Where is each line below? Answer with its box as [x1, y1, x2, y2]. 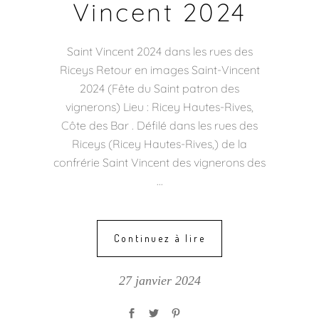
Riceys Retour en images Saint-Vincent [59, 62, 260, 77]
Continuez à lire [113, 231, 206, 244]
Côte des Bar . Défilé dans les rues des [61, 117, 258, 132]
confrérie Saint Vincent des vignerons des [53, 155, 266, 169]
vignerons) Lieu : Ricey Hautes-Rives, [66, 99, 253, 114]
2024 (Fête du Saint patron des [80, 80, 239, 95]
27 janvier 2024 [118, 273, 201, 288]
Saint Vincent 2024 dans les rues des [66, 43, 253, 58]
